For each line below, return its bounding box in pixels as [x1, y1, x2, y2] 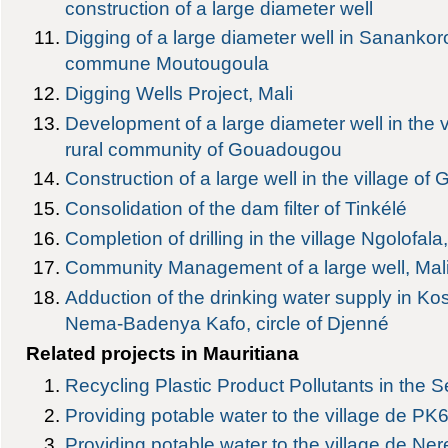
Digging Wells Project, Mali [65, 82, 294, 104]
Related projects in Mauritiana [25, 341, 299, 364]
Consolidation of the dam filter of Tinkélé [65, 197, 408, 220]
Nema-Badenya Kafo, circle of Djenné [65, 312, 390, 335]
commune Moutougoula [65, 52, 270, 75]
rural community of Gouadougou [65, 137, 343, 160]
